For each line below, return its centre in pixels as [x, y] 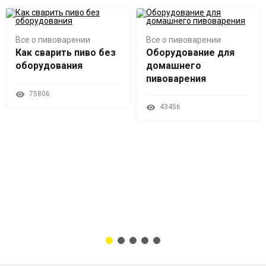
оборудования [49, 66]
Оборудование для [190, 53]
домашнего [174, 66]
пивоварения [176, 79]
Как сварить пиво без [66, 53]
